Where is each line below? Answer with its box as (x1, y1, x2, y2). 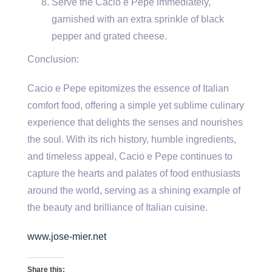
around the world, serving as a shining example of (27, 185, 240, 196)
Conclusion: (27, 54, 79, 65)
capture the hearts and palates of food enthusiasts (27, 168, 240, 179)
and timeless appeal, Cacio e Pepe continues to (27, 151, 233, 162)
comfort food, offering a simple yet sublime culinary (27, 100, 244, 111)
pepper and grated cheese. (52, 31, 167, 42)
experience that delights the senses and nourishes (27, 117, 243, 128)
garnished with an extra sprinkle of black (52, 14, 224, 25)
